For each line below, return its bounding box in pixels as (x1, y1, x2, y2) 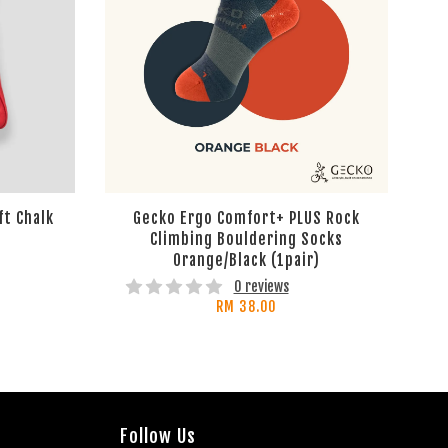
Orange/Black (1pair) (172, 249, 320, 270)
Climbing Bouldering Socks (149, 228, 343, 249)
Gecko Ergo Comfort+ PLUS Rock (132, 207, 360, 228)
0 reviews (233, 278, 289, 296)
